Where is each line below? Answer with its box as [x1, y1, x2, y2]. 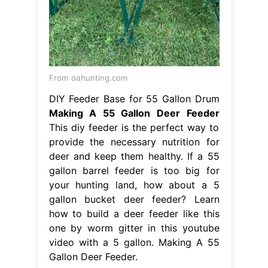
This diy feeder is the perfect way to [48, 121, 220, 134]
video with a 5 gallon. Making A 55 [48, 236, 220, 249]
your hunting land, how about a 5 [48, 179, 220, 191]
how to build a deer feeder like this [48, 208, 220, 220]
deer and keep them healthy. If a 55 [48, 150, 220, 163]
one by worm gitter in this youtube [48, 222, 220, 234]
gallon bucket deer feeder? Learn [48, 193, 220, 206]
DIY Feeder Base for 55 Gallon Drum [48, 93, 220, 105]
